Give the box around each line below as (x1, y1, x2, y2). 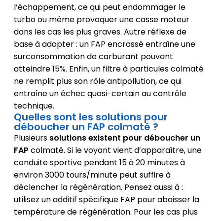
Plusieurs (13, 132, 49, 144)
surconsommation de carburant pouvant (13, 50, 173, 62)
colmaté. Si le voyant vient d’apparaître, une (28, 144, 202, 156)
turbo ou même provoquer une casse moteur (13, 13, 189, 25)
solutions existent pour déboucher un (49, 132, 200, 144)
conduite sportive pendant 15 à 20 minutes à (13, 156, 185, 168)
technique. (13, 100, 54, 111)
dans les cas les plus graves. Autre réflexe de (13, 26, 186, 37)
